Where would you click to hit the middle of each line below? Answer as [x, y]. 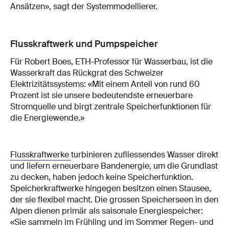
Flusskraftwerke [41, 155]
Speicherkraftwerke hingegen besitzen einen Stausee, [111, 189]
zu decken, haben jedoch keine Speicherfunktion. [102, 177]
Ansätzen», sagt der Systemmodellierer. [84, 7]
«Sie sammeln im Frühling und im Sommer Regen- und [112, 222]
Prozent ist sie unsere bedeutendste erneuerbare [101, 96]
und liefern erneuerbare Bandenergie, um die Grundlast [114, 166]
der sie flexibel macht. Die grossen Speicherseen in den [114, 200]
